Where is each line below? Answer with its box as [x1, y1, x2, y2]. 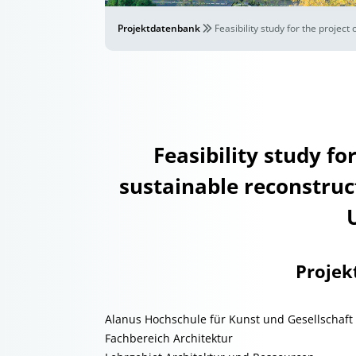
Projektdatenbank [118, 21, 200, 35]
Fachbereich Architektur [105, 331, 233, 346]
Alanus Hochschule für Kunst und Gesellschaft [105, 311, 353, 327]
